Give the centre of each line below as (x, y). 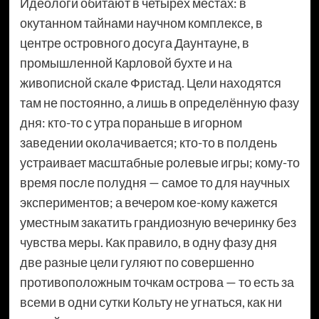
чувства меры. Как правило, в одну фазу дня (148, 242)
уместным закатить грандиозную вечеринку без (158, 222)
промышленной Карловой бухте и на (126, 62)
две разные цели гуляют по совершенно (137, 262)
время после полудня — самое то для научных (155, 182)
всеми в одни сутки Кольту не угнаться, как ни (151, 302)
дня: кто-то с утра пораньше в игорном (131, 122)
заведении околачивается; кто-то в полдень (148, 142)
